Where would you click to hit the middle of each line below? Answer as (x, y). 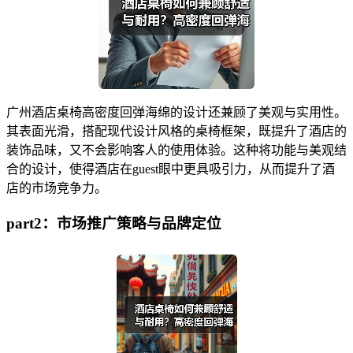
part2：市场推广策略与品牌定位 (114, 224)
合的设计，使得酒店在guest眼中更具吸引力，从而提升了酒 (171, 169)
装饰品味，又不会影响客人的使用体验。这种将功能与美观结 (176, 150)
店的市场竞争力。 (57, 188)
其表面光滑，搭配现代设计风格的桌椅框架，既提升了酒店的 (176, 132)
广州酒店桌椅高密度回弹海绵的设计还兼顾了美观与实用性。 (176, 113)
